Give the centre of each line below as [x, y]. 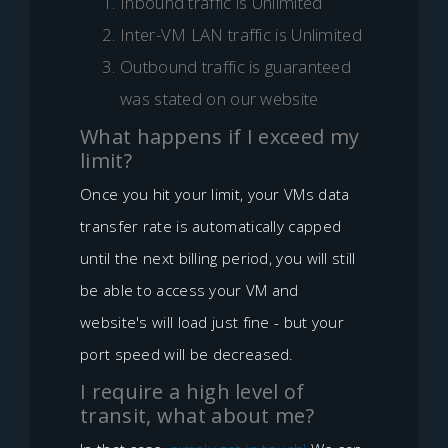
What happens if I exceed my [220, 136]
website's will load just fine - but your [212, 322]
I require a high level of [192, 391]
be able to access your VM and [189, 290]
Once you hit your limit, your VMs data [215, 194]
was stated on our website [219, 98]
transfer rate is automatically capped [211, 226]
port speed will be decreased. [187, 354]
